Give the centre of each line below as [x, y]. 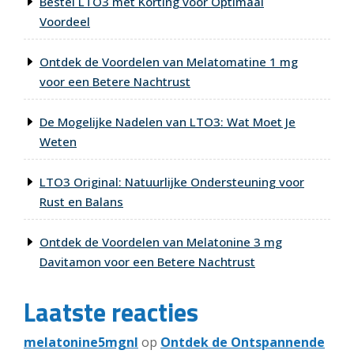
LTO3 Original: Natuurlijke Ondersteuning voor [172, 182]
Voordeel [65, 22]
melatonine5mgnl [81, 343]
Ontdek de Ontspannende [243, 343]
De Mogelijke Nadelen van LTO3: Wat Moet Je [168, 122]
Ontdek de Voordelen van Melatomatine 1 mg [169, 62]
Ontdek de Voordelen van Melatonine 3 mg [161, 242]
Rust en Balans [81, 202]
